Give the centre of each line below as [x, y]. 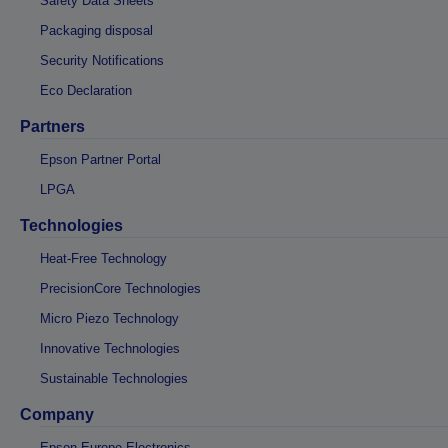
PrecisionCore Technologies [120, 288]
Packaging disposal [96, 30]
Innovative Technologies [110, 348]
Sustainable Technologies [114, 378]
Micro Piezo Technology [109, 318]
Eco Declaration [86, 90]
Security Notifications [102, 60]
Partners [52, 126]
